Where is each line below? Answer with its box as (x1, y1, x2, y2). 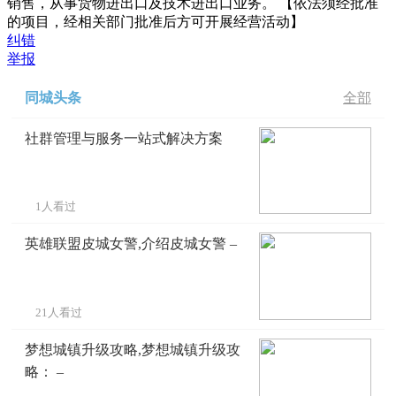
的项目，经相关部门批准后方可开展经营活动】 (7, 13, 304, 29)
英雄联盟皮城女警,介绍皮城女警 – (25, 236, 237, 252)
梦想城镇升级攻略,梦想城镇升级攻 (25, 341, 240, 357)
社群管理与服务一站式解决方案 (25, 130, 223, 146)
